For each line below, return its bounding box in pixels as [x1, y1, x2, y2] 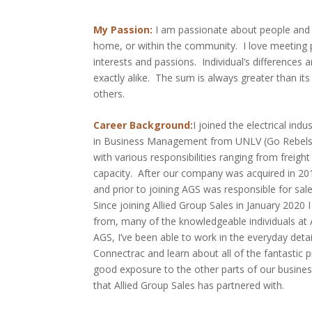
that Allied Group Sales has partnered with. [93, 278, 285, 292]
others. [93, 86, 125, 100]
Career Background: [93, 118, 194, 132]
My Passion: [93, 22, 153, 36]
